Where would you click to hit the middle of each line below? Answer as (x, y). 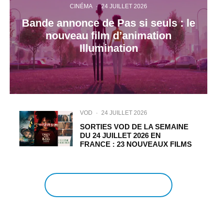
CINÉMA (81, 6)
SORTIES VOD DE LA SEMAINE (134, 127)
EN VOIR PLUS (108, 185)
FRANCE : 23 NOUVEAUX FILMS (136, 144)
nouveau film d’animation (108, 35)
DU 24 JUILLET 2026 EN (121, 136)
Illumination (108, 48)
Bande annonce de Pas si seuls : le (108, 23)
